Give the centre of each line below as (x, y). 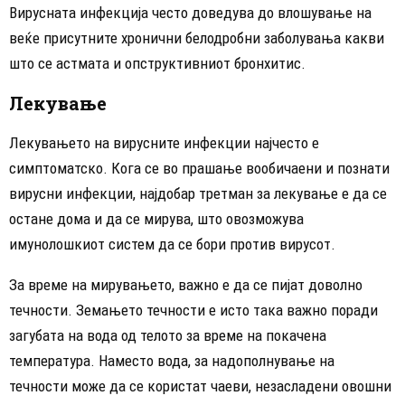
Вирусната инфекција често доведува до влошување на (190, 12)
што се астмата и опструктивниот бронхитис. (157, 63)
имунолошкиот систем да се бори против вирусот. (172, 244)
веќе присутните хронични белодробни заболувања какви (197, 38)
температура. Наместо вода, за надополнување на (172, 360)
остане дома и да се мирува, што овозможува (156, 218)
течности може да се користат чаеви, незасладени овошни (200, 386)
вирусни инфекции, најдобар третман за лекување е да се (198, 193)
